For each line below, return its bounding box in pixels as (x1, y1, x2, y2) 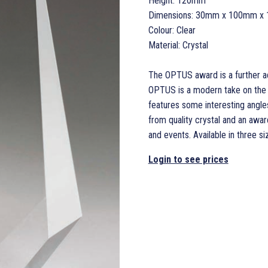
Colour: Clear (148, 24, 196, 36)
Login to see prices (148, 153, 229, 165)
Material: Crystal (148, 39, 208, 51)
